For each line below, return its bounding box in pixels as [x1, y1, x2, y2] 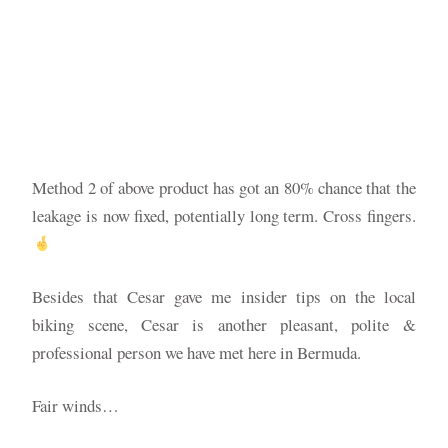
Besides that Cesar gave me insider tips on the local [32, 284, 416, 308]
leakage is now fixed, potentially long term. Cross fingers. [32, 203, 416, 227]
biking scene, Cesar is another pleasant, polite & [32, 312, 416, 336]
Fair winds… [32, 393, 120, 417]
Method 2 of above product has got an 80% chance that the [32, 175, 416, 199]
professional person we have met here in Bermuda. [32, 340, 362, 364]
